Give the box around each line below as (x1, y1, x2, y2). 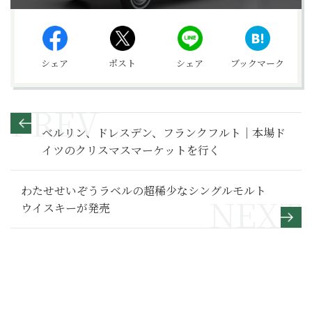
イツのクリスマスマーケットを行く (42, 141, 220, 158)
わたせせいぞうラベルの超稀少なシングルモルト (21, 182, 266, 198)
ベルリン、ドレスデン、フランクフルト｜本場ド (42, 124, 286, 141)
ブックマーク (231, 56, 284, 70)
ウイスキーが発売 (21, 199, 110, 216)
